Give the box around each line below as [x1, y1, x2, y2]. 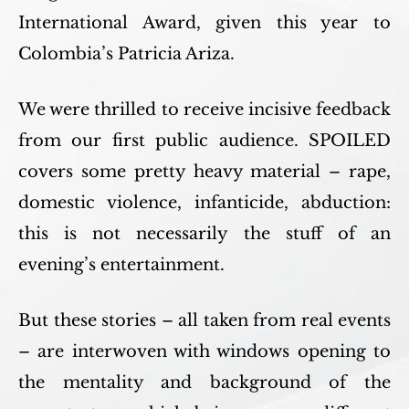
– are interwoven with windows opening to [18, 341, 391, 362]
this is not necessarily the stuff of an [18, 224, 391, 244]
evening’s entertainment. [18, 255, 225, 275]
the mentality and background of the [18, 372, 391, 393]
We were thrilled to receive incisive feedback [18, 100, 391, 120]
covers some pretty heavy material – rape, [18, 162, 391, 182]
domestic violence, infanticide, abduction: [18, 193, 391, 213]
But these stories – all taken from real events [18, 310, 391, 330]
